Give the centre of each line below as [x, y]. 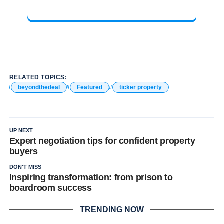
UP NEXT [21, 130]
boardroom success [50, 188]
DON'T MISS [25, 167]
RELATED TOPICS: [38, 77]
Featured [89, 87]
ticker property [140, 87]
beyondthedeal [39, 87]
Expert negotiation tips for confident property [102, 141]
